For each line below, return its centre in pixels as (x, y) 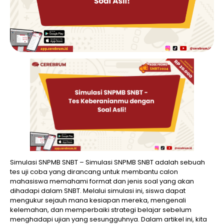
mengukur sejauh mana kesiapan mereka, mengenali (98, 200)
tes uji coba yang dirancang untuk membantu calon (94, 171)
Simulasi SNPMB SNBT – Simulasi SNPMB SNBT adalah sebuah (107, 162)
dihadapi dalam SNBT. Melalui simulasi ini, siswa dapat (98, 190)
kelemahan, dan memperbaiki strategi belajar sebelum (101, 209)
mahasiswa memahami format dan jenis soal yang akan (102, 181)
